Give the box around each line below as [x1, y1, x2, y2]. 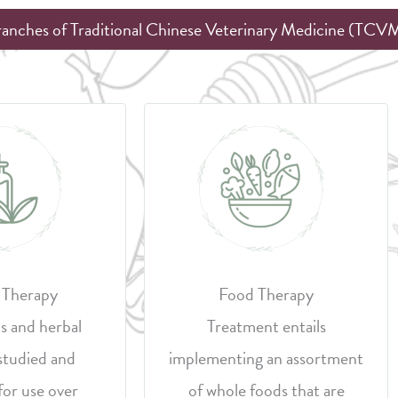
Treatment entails [206, 313, 326, 339]
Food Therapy [219, 281, 314, 307]
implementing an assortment [169, 345, 363, 371]
